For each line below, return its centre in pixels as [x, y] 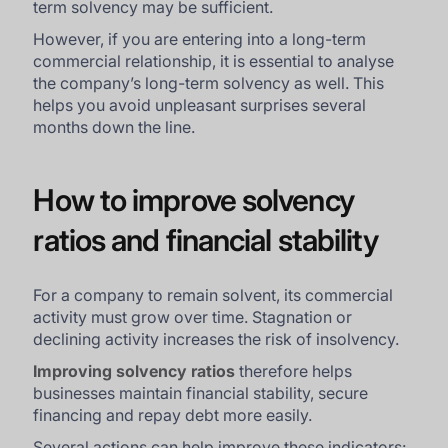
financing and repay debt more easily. [173, 414]
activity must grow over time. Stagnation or [193, 316]
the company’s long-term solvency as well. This [209, 82]
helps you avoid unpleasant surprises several [200, 104]
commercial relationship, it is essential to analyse [214, 60]
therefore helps [294, 370]
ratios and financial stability [206, 239]
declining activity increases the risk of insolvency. [216, 338]
